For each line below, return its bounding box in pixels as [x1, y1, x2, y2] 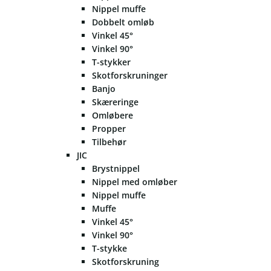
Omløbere [92, 109, 133, 121]
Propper [92, 123, 126, 134]
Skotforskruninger [92, 70, 168, 81]
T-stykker [92, 56, 131, 68]
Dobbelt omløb [92, 16, 154, 28]
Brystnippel [92, 163, 140, 174]
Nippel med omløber [92, 176, 177, 188]
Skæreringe [92, 96, 139, 108]
